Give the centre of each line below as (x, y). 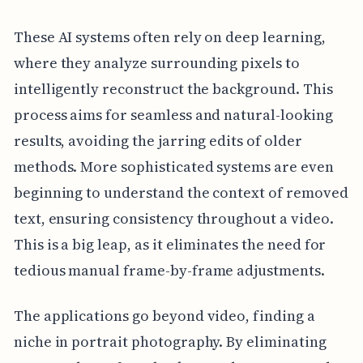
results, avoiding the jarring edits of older (158, 141)
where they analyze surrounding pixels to (156, 63)
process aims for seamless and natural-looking (173, 115)
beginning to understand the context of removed (181, 193)
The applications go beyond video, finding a (164, 316)
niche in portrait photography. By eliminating (170, 342)
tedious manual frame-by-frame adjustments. (169, 271)
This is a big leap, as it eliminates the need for (170, 245)
